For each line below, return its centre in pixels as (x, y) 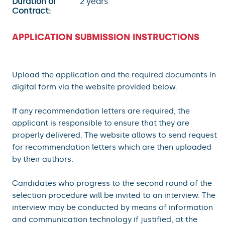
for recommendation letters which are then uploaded (112, 147)
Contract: (31, 11)
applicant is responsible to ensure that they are (101, 123)
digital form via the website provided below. (95, 87)
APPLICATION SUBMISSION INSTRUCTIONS (106, 37)
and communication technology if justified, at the (105, 219)
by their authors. (43, 159)
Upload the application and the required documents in (114, 75)
